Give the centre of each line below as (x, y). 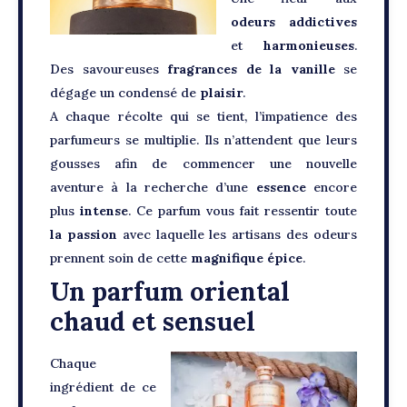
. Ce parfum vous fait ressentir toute (243, 211)
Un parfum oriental (170, 292)
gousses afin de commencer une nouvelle (203, 164)
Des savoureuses (109, 69)
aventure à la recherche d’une (149, 187)
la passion (84, 234)
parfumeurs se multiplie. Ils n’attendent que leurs (203, 140)
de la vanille (294, 69)
